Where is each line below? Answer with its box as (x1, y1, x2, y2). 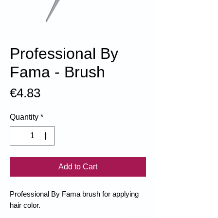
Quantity (10, 113, 38, 122)
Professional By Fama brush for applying (10, 190, 139, 199)
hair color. (10, 201, 40, 210)
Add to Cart (58, 163, 97, 171)
